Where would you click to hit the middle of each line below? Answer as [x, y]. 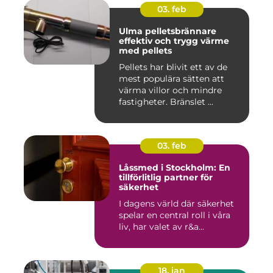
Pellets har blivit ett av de [173, 67]
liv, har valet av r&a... [161, 227]
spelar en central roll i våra [175, 215]
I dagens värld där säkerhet [176, 204]
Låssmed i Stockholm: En [175, 168]
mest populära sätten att [172, 79]
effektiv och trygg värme [174, 41]
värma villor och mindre [170, 90]
